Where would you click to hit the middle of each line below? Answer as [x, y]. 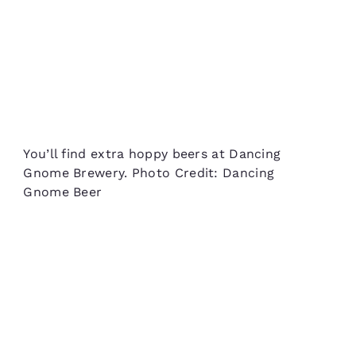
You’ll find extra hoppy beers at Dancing [152, 153]
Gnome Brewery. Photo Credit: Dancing [149, 172]
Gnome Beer [63, 192]
